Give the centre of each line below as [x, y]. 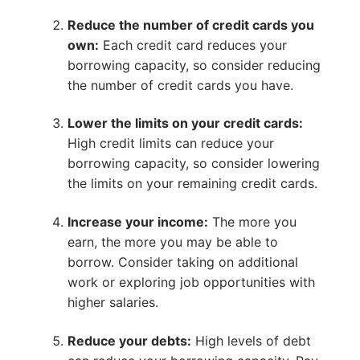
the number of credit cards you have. [180, 85]
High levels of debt [251, 340]
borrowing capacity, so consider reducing [194, 65]
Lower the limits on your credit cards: [185, 123]
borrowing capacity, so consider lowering [193, 164]
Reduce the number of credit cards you [190, 25]
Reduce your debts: [129, 340]
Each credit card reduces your [192, 45]
